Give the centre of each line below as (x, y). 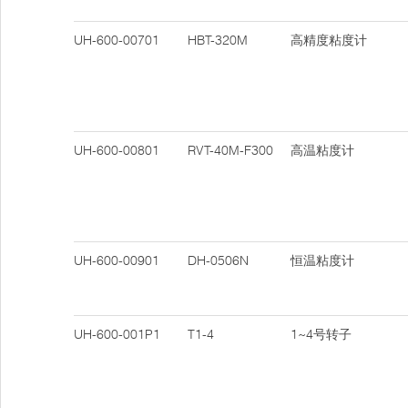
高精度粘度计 (329, 40)
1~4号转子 (321, 334)
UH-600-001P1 (117, 334)
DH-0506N (218, 260)
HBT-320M (218, 40)
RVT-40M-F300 (230, 150)
